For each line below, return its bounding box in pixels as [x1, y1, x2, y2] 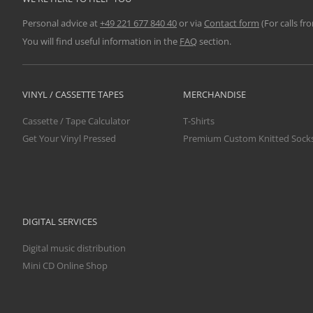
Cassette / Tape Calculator [22, 114, 130, 127]
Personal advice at [22, 17, 100, 30]
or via [177, 17, 204, 30]
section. [197, 34, 231, 48]
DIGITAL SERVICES [22, 214, 97, 228]
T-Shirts [183, 114, 214, 127]
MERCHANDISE [183, 87, 246, 101]
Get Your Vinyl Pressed [22, 132, 116, 145]
